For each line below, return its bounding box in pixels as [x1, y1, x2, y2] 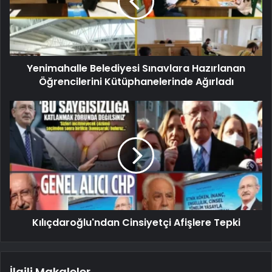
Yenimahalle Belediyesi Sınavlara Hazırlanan [27, 61, 245, 75]
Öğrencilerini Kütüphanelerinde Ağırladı [38, 74, 234, 89]
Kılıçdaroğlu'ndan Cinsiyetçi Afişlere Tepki [32, 215, 240, 229]
